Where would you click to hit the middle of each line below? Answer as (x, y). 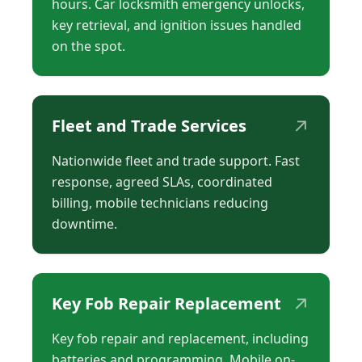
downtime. (84, 223)
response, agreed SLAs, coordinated (162, 181)
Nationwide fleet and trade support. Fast (176, 160)
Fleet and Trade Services (149, 125)
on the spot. (88, 46)
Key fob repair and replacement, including (180, 338)
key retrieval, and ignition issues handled (177, 25)
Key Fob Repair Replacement (166, 303)
